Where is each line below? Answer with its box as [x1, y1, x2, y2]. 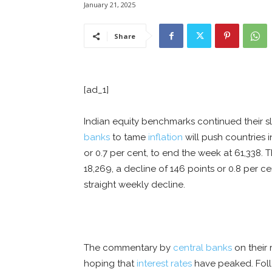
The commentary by [84, 242, 173, 254]
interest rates [137, 258, 192, 270]
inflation [148, 132, 183, 143]
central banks [173, 242, 232, 254]
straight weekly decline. [84, 179, 185, 191]
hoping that [84, 258, 137, 270]
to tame [110, 132, 148, 143]
